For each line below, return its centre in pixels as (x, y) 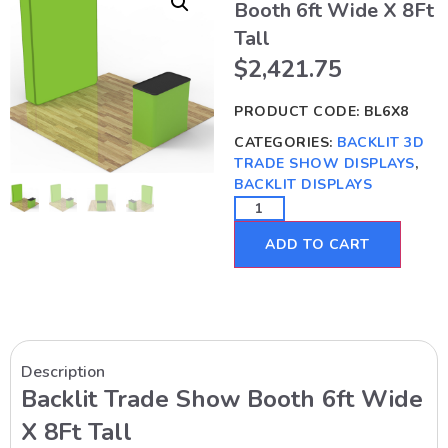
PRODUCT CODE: (299, 111)
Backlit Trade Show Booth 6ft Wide (222, 398)
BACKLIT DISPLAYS (303, 184)
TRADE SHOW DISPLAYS (324, 163)
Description (63, 371)
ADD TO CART (317, 244)
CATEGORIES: (285, 142)
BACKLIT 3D (380, 142)
